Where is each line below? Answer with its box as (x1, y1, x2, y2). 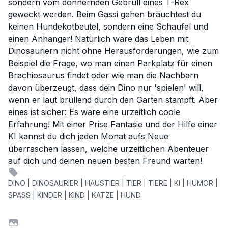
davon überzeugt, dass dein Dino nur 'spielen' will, (8, 82, 204, 93)
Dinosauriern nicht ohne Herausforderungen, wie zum (8, 46, 219, 56)
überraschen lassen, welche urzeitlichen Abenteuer (8, 144, 209, 154)
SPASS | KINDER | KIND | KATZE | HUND (8, 191, 141, 200)
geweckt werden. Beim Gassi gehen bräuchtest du (8, 9, 201, 20)
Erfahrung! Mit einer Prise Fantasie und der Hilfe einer (8, 119, 217, 130)
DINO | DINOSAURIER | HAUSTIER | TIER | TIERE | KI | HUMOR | (8, 179, 218, 188)
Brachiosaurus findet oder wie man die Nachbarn (8, 70, 198, 81)
